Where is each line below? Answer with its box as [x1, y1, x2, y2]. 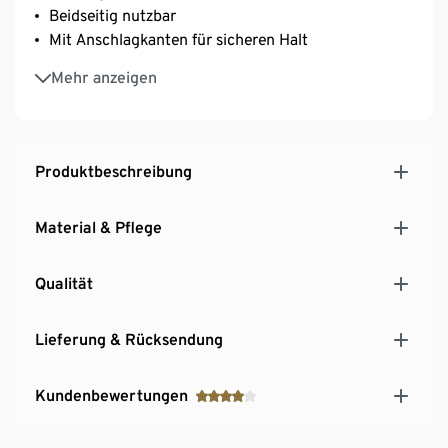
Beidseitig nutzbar [49, 5, 176, 25]
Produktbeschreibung [35, 161, 192, 181]
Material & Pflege [35, 217, 162, 237]
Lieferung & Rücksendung [35, 329, 223, 349]
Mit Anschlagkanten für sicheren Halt [49, 29, 308, 49]
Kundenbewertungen [35, 385, 188, 405]
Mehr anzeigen [51, 67, 157, 87]
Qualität [35, 273, 93, 293]
